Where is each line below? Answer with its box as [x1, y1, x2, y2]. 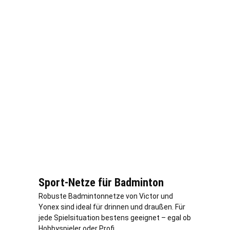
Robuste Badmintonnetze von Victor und [39, 192, 173, 201]
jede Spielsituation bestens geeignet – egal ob [39, 214, 191, 222]
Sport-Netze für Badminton [39, 176, 164, 189]
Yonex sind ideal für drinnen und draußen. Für [39, 203, 185, 212]
